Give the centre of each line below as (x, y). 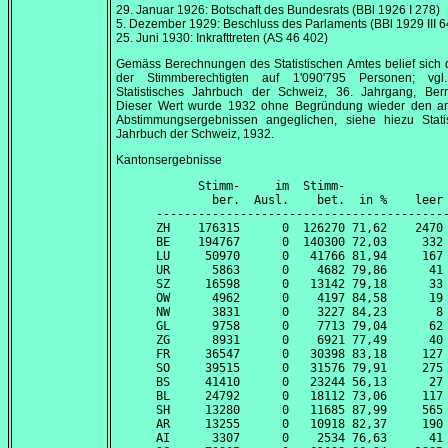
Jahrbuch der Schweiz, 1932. (195, 134)
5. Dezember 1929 (166, 24)
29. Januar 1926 (160, 10)
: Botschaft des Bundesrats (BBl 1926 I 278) (322, 10)
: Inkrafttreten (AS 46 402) (259, 38)
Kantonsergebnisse (169, 160)
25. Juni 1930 (153, 38)
